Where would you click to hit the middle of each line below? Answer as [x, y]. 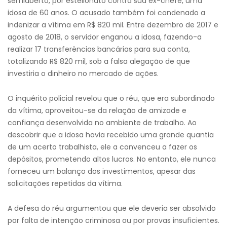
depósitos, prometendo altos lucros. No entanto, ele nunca [112, 159]
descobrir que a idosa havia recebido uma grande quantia [111, 135]
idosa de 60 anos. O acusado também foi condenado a [106, 13]
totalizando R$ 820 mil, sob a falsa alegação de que [99, 61]
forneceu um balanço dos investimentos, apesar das [102, 171]
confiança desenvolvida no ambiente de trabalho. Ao [102, 123]
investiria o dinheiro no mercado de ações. [83, 73]
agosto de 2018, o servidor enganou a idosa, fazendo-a [105, 37]
